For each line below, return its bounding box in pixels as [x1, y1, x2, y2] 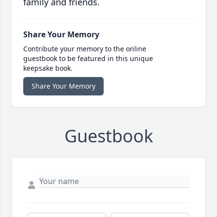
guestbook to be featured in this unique [23, 54, 153, 63]
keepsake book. [23, 63, 73, 73]
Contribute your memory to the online [23, 44, 146, 54]
